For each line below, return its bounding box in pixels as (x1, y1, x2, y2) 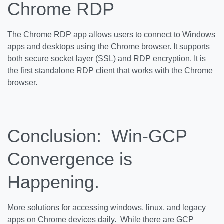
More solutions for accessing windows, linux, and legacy (7, 203, 206, 212)
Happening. (7, 172, 99, 192)
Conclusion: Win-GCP (7, 126, 187, 146)
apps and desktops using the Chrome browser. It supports (7, 42, 210, 51)
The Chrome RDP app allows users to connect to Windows (7, 30, 215, 39)
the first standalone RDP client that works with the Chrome (7, 66, 213, 75)
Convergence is (7, 149, 132, 169)
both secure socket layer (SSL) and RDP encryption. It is (7, 54, 206, 63)
